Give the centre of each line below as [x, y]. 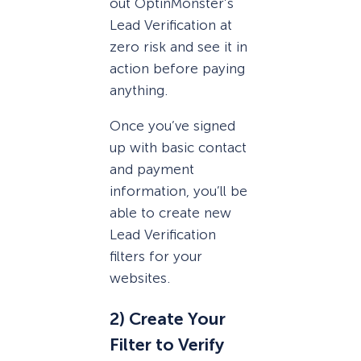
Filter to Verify [167, 345]
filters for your [156, 256]
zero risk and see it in [178, 46]
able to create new [170, 212]
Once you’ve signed [172, 125]
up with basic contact [178, 147]
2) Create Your [168, 320]
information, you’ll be [178, 191]
